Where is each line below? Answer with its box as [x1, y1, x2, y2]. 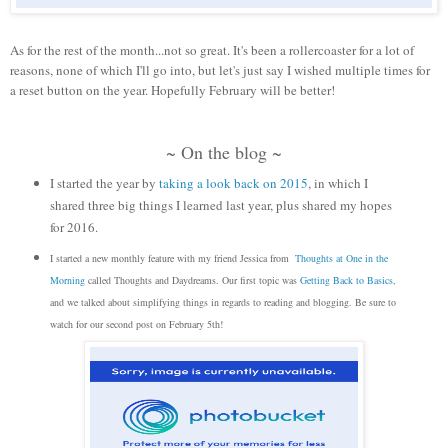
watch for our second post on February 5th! [49, 316, 223, 331]
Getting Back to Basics [299, 272, 393, 287]
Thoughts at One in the [294, 250, 388, 265]
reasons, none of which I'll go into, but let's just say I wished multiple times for [10, 60, 430, 79]
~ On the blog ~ [166, 139, 282, 164]
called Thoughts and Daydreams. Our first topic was [84, 272, 300, 287]
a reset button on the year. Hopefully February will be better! [10, 80, 335, 99]
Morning [49, 272, 85, 287]
